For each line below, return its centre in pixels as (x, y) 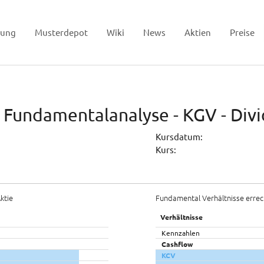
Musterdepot (61, 32)
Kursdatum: (179, 136)
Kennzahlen (181, 233)
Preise (242, 32)
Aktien (198, 32)
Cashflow (177, 244)
